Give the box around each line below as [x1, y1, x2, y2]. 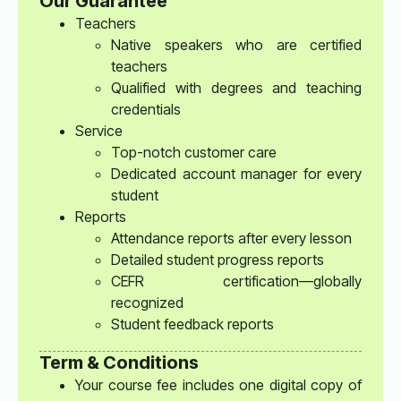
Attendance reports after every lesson [111, 228, 352, 247]
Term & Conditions [39, 351, 199, 373]
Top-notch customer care [111, 142, 277, 161]
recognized [111, 293, 183, 311]
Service [75, 121, 123, 140]
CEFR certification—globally [111, 271, 362, 290]
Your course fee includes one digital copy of [75, 375, 362, 394]
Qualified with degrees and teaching [111, 78, 362, 97]
